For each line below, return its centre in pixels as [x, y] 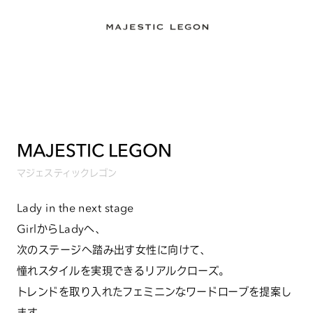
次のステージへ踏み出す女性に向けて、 [114, 250]
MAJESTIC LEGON [94, 151]
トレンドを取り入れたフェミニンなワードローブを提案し [154, 292]
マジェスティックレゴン [67, 173]
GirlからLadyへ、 [61, 229]
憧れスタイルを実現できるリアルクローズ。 [123, 271]
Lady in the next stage [75, 208]
